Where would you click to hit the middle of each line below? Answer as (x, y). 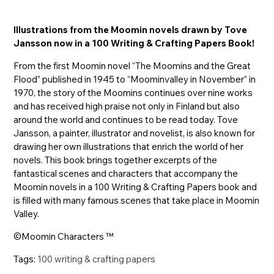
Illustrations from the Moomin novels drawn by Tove (131, 29)
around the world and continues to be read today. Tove (126, 119)
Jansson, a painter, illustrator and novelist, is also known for (135, 133)
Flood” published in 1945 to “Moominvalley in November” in (135, 79)
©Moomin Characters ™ (64, 236)
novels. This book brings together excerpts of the (116, 160)
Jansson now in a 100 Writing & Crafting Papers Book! (134, 43)
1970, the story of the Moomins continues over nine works (133, 92)
